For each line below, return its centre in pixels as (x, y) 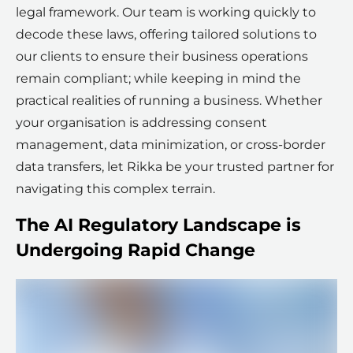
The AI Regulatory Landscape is (158, 225)
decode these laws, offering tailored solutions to (166, 34)
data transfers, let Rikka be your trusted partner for (175, 166)
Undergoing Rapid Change (136, 250)
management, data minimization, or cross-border (171, 144)
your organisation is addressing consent (141, 122)
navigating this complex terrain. (115, 188)
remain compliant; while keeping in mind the (158, 78)
